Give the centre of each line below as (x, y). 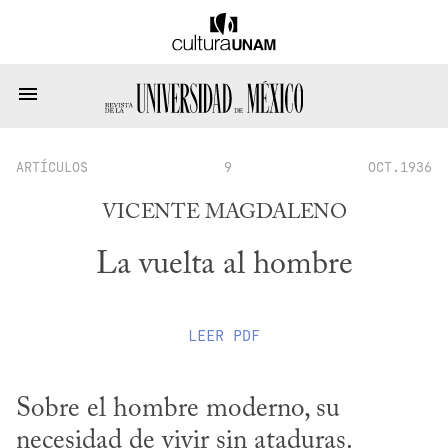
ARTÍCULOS (52, 167)
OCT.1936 (400, 167)
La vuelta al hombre (224, 265)
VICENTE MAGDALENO (224, 214)
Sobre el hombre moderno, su (178, 409)
